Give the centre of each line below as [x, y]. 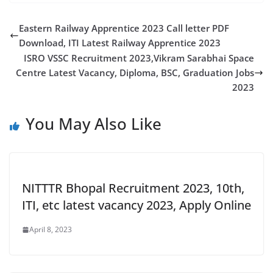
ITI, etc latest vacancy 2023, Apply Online [136, 205]
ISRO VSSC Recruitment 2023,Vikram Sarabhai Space [139, 58]
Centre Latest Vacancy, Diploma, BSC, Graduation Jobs [135, 73]
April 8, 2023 [51, 229]
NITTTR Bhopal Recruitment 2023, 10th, [133, 188]
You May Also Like [94, 124]
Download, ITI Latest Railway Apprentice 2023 [120, 43]
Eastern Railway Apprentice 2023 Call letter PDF [124, 28]
